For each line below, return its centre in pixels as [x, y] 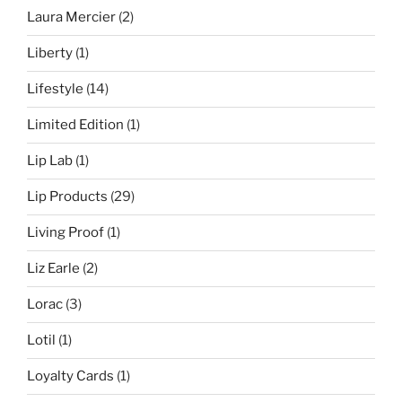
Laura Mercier [71, 17]
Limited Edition [75, 125]
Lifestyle [55, 89]
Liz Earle [53, 269]
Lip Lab [50, 161]
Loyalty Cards [70, 376]
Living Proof [66, 233]
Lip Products [67, 197]
